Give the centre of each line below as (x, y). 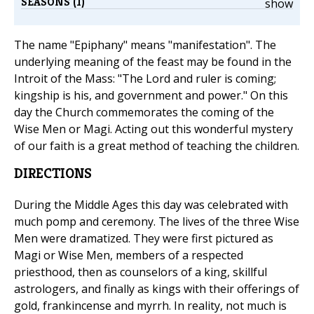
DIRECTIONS (53, 174)
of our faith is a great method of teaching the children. (157, 146)
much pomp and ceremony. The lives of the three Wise (157, 222)
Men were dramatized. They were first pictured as (144, 239)
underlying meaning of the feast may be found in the (153, 62)
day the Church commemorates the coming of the (144, 112)
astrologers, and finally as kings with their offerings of (157, 289)
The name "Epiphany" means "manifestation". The (145, 45)
